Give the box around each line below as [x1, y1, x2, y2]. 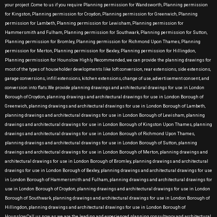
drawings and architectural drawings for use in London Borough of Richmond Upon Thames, [5, 131, 195, 136]
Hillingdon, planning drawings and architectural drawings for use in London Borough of [5, 205, 186, 210]
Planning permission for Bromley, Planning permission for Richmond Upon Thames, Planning [5, 39, 201, 44]
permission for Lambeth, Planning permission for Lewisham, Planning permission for [5, 21, 184, 26]
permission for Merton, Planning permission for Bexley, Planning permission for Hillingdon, [5, 48, 196, 53]
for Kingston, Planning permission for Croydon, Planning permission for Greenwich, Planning [5, 12, 198, 16]
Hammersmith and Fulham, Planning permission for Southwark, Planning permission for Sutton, [5, 30, 207, 35]
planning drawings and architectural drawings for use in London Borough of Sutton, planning [5, 140, 197, 145]
